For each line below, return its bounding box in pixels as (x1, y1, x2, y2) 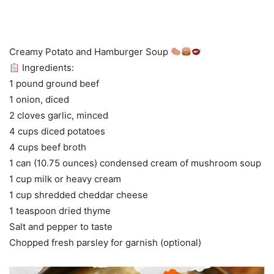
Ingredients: (20, 62, 75, 73)
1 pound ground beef (9, 78, 99, 89)
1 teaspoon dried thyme (9, 205, 111, 217)
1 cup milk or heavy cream (9, 173, 121, 185)
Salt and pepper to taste (9, 221, 113, 232)
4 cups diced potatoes (9, 125, 105, 137)
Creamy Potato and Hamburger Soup (9, 46, 171, 57)
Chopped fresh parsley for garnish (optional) (9, 237, 201, 248)
